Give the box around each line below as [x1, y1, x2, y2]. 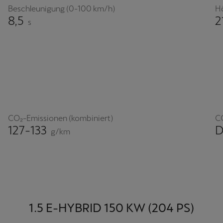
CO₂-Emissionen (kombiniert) [8, 113, 113, 123]
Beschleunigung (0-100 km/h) [8, 4, 115, 14]
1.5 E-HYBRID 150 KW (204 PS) [29, 201, 194, 215]
